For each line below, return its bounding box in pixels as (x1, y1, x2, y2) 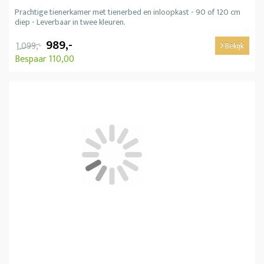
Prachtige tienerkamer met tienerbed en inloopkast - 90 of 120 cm (15, 5, 240, 19)
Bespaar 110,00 (15, 51, 74, 67)
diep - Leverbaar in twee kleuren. (15, 15, 126, 29)
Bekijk (223, 38, 244, 52)
